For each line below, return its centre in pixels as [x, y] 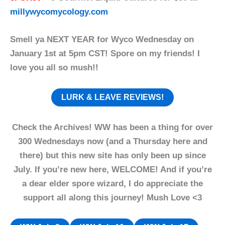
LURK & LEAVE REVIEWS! [113, 97]
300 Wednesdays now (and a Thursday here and [113, 141]
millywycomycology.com [59, 12]
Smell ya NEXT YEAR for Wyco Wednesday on [102, 40]
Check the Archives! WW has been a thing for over [113, 127]
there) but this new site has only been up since [113, 155]
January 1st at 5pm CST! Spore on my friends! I [105, 54]
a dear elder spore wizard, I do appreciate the [113, 183]
